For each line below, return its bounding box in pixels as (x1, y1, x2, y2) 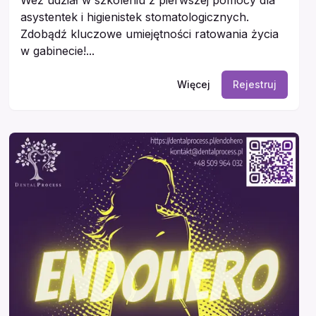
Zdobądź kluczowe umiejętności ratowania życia (20, 26, 279, 41)
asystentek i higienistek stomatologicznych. (20, 9, 250, 24)
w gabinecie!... (20, 43, 95, 58)
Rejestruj (232, 78, 276, 90)
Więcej (176, 78, 210, 90)
